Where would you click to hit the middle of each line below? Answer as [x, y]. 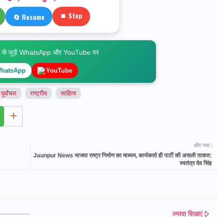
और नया [201, 146]
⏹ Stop [71, 15]
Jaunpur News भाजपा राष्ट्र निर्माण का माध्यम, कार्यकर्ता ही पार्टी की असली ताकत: [122, 155]
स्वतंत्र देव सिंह [195, 163]
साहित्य [68, 93]
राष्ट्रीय [38, 93]
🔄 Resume [29, 16]
